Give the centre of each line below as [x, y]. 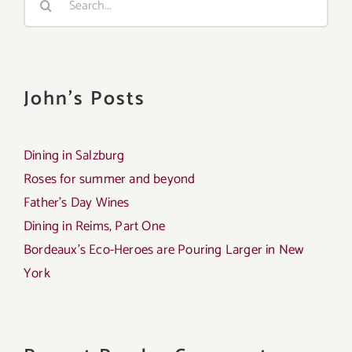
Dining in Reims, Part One [94, 226]
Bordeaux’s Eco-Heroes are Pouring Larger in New [164, 249]
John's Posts [84, 99]
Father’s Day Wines [77, 202]
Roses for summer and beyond [110, 179]
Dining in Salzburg [74, 155]
